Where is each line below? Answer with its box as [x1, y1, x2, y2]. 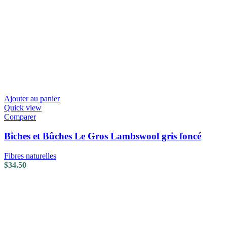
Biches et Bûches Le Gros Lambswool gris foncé [4, 131, 201, 142]
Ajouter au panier [4, 94, 60, 103]
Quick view [4, 103, 42, 112]
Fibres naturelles [4, 151, 56, 160]
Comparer [4, 112, 36, 121]
